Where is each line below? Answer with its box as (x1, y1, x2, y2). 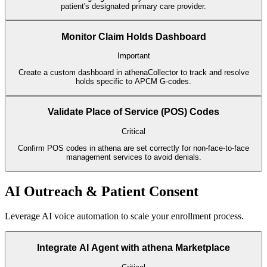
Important (117, 51, 150, 61)
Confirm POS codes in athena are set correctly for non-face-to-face (18, 144, 249, 153)
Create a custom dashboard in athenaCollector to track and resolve (18, 68, 249, 77)
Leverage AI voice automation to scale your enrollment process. (5, 211, 244, 222)
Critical (122, 126, 145, 136)
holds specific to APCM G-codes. (76, 77, 191, 86)
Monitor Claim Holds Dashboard (61, 31, 206, 42)
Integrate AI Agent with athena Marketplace (37, 243, 230, 253)
